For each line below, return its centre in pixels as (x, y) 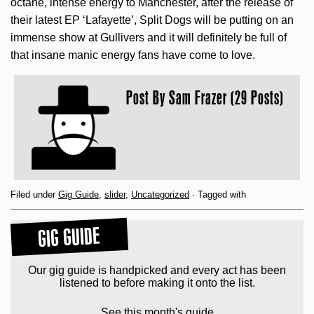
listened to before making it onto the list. (157, 283)
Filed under (34, 195)
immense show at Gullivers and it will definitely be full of (149, 38)
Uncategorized (160, 195)
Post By (148, 98)
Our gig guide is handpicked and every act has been (157, 271)
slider (115, 195)
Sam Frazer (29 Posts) (226, 98)
